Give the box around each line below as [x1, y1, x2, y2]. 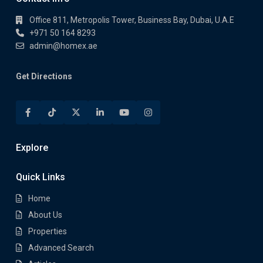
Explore [16, 142, 48, 153]
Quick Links [16, 171, 65, 183]
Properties [28, 227, 67, 236]
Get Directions [16, 72, 72, 81]
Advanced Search [28, 243, 94, 252]
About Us [28, 210, 62, 220]
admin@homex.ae [29, 41, 97, 50]
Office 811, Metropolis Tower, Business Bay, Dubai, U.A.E [29, 15, 234, 25]
